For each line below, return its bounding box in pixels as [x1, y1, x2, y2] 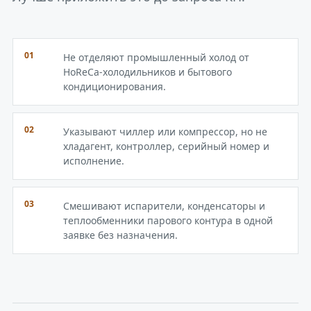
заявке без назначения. [63, 228, 178, 242]
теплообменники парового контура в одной [63, 214, 273, 227]
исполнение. [63, 154, 124, 167]
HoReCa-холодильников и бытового [63, 65, 232, 78]
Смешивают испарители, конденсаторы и [63, 199, 265, 212]
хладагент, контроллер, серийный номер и [63, 140, 269, 153]
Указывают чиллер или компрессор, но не [63, 125, 267, 138]
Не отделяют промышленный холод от [63, 51, 249, 64]
